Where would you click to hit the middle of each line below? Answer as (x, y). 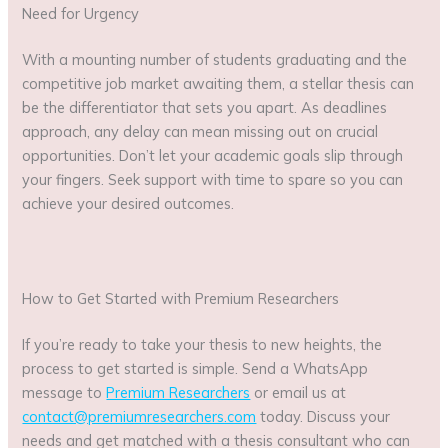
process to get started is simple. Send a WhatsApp (195, 368)
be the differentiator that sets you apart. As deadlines (205, 107)
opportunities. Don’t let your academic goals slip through (213, 155)
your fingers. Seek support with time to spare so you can (213, 179)
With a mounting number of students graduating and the (215, 59)
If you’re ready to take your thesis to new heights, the (202, 344)
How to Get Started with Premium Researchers (181, 298)
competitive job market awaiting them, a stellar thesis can (218, 83)
